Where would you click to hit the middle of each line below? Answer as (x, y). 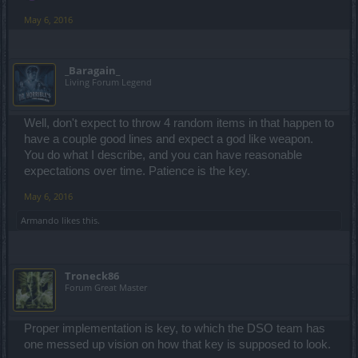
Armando (40, 220)
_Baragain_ (92, 70)
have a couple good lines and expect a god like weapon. (169, 139)
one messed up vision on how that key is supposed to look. (177, 344)
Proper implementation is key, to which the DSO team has (175, 328)
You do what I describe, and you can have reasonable (163, 155)
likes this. (80, 220)
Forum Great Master (106, 287)
